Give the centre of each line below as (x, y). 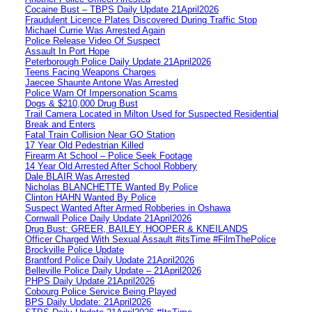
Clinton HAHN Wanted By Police (91, 197)
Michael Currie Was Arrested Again (95, 30)
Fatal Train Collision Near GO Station (100, 134)
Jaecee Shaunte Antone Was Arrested (102, 82)
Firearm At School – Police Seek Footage (109, 155)
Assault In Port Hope (67, 51)
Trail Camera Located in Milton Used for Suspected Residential (152, 114)
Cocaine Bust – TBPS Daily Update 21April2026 (122, 9)
